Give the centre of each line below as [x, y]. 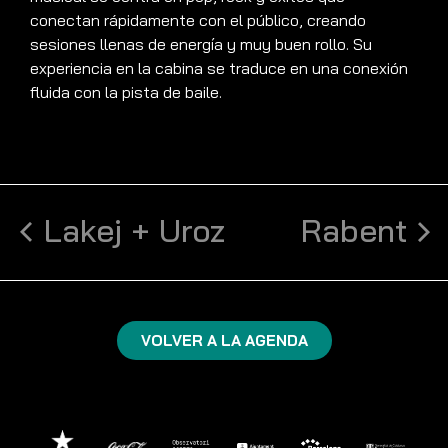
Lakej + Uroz [134, 230]
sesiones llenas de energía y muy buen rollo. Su [201, 44]
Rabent [354, 230]
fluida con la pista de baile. [126, 92]
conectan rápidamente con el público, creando [198, 20]
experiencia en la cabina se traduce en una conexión [219, 68]
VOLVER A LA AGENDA [224, 341]
